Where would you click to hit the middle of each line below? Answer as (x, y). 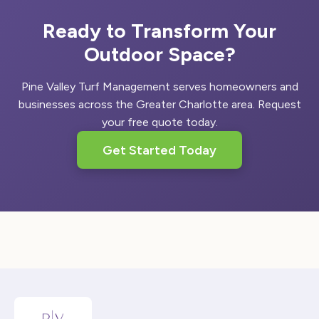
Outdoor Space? (159, 54)
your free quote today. (159, 122)
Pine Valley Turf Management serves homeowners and (159, 87)
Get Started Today (159, 150)
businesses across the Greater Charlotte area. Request (159, 105)
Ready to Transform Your (159, 31)
